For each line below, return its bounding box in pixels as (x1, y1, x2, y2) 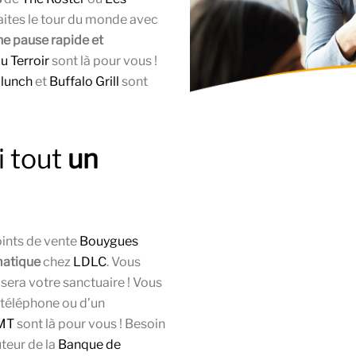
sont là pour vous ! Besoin (14, 316, 165, 332)
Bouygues (79, 234, 138, 250)
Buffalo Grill (49, 74, 119, 90)
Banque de (58, 337, 121, 353)
